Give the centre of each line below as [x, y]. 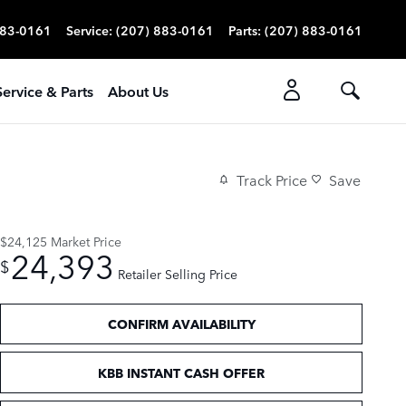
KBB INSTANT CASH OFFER [181, 372]
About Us [138, 91]
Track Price [272, 180]
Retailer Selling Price [178, 273]
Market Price [86, 241]
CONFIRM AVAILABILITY [181, 324]
